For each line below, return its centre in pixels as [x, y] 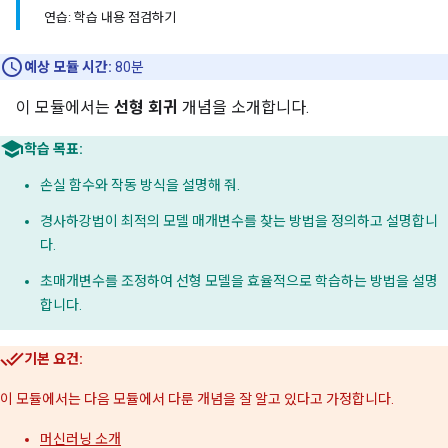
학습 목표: [53, 149]
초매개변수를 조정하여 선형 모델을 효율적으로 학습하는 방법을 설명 [239, 281]
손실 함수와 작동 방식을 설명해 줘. [140, 185]
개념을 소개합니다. [243, 107]
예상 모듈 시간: [68, 67]
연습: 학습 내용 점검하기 [110, 17]
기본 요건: [53, 359]
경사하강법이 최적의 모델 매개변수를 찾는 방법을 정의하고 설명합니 [239, 221]
